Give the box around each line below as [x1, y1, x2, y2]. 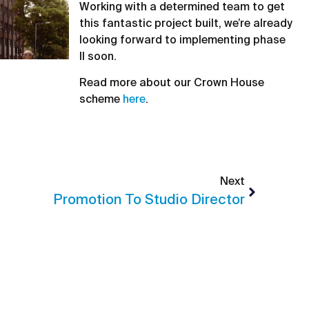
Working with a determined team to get [79, 1, 286, 13]
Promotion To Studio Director [53, 193, 245, 208]
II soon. [79, 51, 117, 63]
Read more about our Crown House [79, 78, 265, 90]
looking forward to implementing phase [79, 34, 286, 46]
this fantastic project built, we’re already [79, 18, 293, 30]
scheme [79, 94, 123, 106]
